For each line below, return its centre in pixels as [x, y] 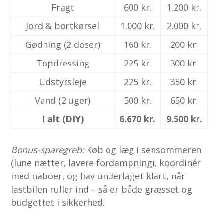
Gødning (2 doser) [63, 44]
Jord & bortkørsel [63, 26]
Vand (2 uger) [63, 100]
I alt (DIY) [63, 119]
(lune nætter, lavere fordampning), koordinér [106, 163]
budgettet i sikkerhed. [58, 202]
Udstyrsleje [63, 81]
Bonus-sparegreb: [48, 149]
